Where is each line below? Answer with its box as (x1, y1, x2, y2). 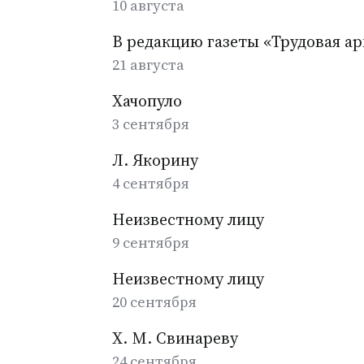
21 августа (112, 54, 184, 75)
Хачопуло (112, 89, 182, 112)
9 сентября (112, 232, 189, 253)
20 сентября (112, 292, 197, 312)
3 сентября (112, 114, 189, 134)
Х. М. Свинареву (112, 327, 238, 349)
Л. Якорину (112, 149, 198, 171)
